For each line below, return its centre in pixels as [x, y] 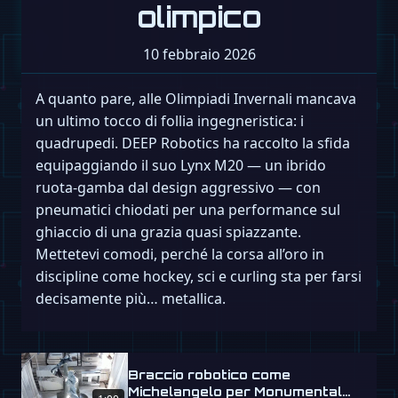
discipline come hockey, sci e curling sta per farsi [199, 277]
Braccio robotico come [209, 375]
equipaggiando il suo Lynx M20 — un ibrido [181, 166]
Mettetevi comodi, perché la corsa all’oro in [180, 255]
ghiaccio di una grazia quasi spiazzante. [168, 232]
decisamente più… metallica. [131, 299]
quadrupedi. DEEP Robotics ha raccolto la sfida [193, 143]
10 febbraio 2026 [199, 55]
